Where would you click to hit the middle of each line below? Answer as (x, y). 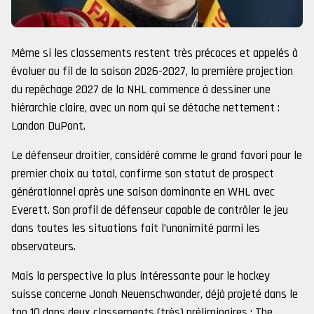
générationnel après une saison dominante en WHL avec (143, 192)
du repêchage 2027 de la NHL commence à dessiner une (141, 90)
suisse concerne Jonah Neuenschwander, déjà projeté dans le (155, 294)
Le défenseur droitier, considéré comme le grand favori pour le (157, 156)
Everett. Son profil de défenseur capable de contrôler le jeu (150, 210)
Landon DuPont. (48, 126)
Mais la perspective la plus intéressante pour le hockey (141, 276)
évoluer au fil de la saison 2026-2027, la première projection (152, 71)
